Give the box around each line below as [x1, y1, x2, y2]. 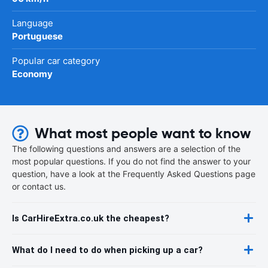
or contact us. [12, 181, 66, 191]
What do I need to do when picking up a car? [12, 244, 203, 255]
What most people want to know [35, 124, 251, 142]
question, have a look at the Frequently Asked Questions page [12, 168, 255, 179]
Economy [12, 68, 53, 80]
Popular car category [12, 54, 100, 66]
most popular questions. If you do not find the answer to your [12, 156, 251, 166]
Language [12, 17, 53, 29]
